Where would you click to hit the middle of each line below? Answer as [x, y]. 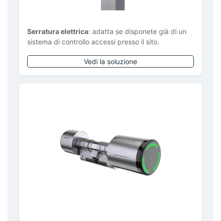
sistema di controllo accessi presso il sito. [93, 41]
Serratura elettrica [58, 31]
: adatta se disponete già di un [137, 31]
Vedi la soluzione [110, 61]
